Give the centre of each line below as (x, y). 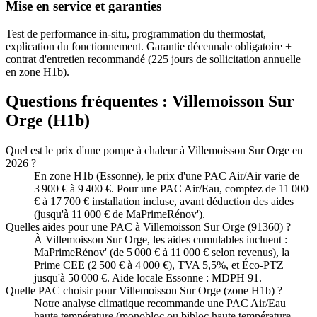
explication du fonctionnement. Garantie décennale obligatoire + (149, 46)
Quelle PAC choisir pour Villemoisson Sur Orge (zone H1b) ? (144, 291)
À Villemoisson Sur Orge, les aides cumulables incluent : (161, 240)
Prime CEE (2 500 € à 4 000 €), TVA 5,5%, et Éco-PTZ (159, 265)
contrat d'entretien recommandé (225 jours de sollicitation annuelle (153, 59)
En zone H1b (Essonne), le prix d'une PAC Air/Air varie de (167, 176)
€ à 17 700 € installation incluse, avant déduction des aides (164, 202)
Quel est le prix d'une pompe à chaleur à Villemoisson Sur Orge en (154, 151)
